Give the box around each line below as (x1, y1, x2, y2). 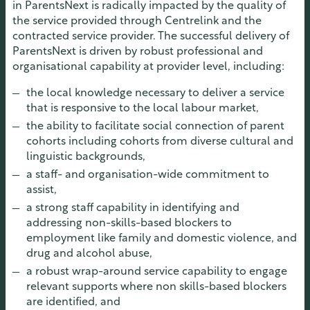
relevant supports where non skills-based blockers (26, 282, 286, 293)
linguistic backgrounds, (26, 152, 145, 163)
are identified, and (26, 297, 120, 309)
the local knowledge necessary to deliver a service (26, 88, 284, 100)
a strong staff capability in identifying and (26, 203, 239, 215)
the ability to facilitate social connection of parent (26, 121, 284, 133)
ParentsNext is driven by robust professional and (12, 46, 263, 58)
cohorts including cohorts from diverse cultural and (26, 136, 293, 148)
